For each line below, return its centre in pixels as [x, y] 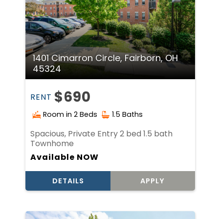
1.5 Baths [128, 114]
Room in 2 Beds [70, 114]
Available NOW [65, 157]
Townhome [52, 144]
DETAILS [68, 181]
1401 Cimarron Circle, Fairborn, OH [106, 58]
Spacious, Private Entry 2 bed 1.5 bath [102, 134]
